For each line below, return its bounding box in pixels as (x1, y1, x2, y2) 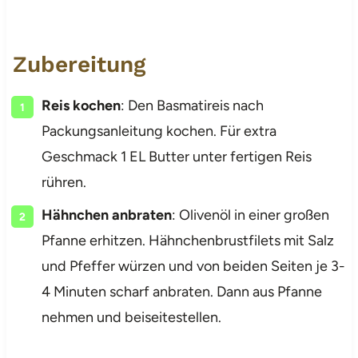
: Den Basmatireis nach (120, 96, 264, 114)
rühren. (41, 173, 86, 191)
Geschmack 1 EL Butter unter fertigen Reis (41, 147, 312, 165)
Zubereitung (12, 50, 145, 78)
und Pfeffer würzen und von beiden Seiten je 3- (41, 257, 345, 275)
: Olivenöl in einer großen (171, 205, 329, 224)
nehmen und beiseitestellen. (41, 308, 221, 326)
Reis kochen (41, 96, 121, 114)
